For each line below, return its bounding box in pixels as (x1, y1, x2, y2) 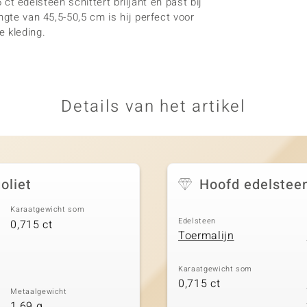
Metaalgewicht (10, 285, 67, 297)
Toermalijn (178, 228, 234, 244)
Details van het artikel (61, 95, 246, 119)
